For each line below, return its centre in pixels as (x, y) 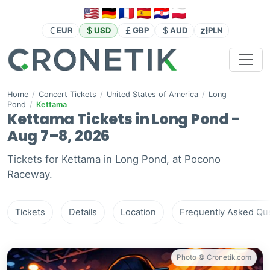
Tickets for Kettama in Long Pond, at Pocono (114, 159)
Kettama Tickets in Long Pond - (124, 119)
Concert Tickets (67, 95)
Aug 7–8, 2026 (59, 136)
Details (83, 212)
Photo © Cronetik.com (214, 258)
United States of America (152, 95)
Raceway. (30, 174)
